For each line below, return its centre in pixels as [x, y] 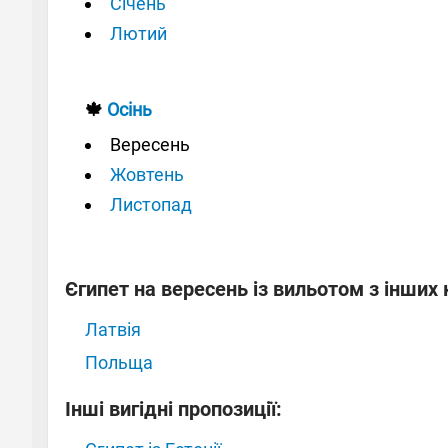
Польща [119, 362]
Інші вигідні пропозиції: [173, 408]
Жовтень [147, 174]
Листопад [151, 204]
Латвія [113, 329]
